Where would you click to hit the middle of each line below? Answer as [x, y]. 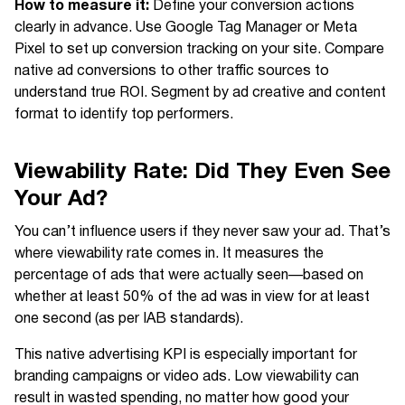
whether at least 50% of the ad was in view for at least [192, 297]
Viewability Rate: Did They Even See [202, 172]
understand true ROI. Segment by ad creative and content [200, 93]
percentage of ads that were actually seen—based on [189, 276]
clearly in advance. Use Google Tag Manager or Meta [186, 28]
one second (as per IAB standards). [129, 319]
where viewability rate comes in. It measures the [169, 254]
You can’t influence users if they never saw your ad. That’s [202, 232]
